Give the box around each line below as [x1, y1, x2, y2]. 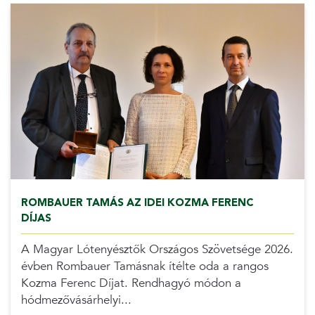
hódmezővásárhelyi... [20, 291, 131, 308]
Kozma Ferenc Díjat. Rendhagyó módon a [20, 274, 241, 291]
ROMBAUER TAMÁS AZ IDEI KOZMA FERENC [20, 195, 254, 210]
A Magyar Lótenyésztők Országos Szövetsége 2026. [20, 240, 293, 257]
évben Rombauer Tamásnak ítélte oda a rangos [20, 257, 269, 274]
